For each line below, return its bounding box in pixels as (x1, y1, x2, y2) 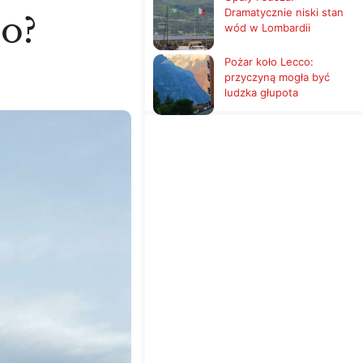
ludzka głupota (224, 85, 299, 99)
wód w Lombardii (224, 20, 311, 34)
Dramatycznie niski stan (224, 5, 344, 19)
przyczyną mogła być (224, 70, 331, 83)
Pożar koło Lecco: (224, 54, 314, 68)
